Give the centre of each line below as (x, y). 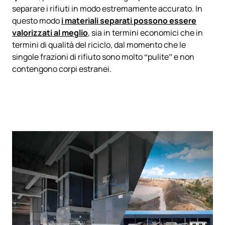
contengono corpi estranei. (62, 69)
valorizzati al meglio (50, 33)
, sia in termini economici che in (145, 33)
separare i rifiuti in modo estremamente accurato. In (107, 9)
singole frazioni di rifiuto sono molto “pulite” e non (103, 57)
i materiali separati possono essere (129, 21)
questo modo (37, 21)
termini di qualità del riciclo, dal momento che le (99, 45)
